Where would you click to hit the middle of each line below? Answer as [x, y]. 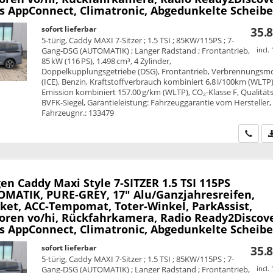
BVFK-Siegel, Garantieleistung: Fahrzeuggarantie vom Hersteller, [157, 102]
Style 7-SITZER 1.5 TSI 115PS [157, 183]
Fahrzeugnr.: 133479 [78, 112]
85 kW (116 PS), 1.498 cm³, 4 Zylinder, [107, 61]
